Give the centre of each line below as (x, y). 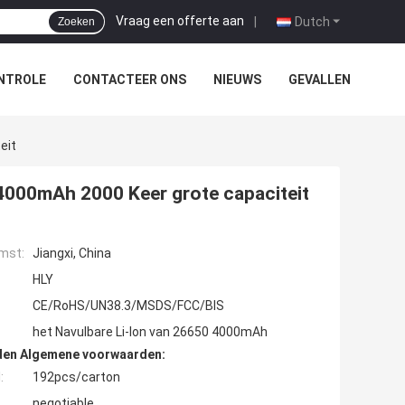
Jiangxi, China (72, 254)
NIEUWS (237, 80)
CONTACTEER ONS (130, 80)
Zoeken (76, 22)
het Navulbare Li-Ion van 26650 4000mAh (150, 332)
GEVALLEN (320, 80)
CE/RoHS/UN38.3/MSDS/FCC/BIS (128, 306)
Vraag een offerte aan (180, 20)
